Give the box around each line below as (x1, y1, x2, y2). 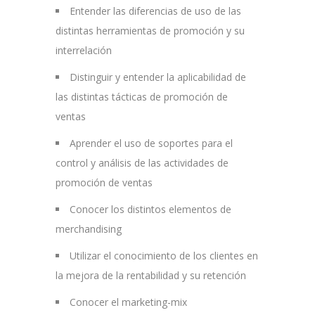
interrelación (56, 44, 112, 58)
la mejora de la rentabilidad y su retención (56, 269, 246, 283)
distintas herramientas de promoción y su (56, 24, 245, 38)
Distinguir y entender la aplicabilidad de (70, 70, 246, 84)
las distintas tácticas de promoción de (56, 90, 228, 104)
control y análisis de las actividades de (56, 156, 229, 170)
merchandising (56, 222, 122, 236)
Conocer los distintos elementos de (70, 202, 231, 217)
